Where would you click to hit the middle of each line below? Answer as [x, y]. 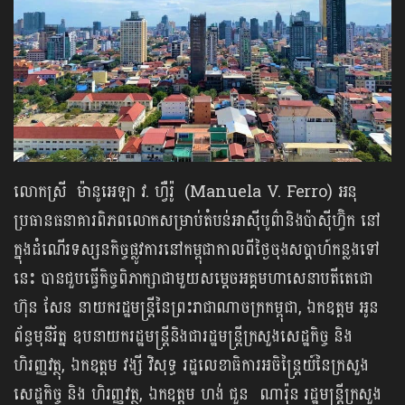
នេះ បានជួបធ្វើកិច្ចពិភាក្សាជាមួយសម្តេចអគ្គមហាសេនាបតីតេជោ [193, 278]
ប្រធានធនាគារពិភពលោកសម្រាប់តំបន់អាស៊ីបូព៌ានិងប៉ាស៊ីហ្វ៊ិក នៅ [197, 221]
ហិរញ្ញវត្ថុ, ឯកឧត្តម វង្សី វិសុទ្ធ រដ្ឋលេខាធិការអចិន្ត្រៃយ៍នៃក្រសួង [191, 365]
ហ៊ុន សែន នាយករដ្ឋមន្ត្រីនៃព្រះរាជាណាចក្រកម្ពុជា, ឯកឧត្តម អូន [197, 307]
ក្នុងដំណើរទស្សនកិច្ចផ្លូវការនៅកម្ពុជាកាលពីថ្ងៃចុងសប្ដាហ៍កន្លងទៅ [197, 250]
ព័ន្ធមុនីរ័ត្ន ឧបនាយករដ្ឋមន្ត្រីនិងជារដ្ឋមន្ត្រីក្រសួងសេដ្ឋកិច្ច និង [184, 336]
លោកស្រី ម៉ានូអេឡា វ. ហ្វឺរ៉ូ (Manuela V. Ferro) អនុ [186, 192]
